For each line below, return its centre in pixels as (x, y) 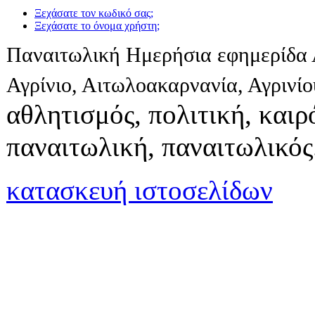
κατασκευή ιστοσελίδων (140, 191)
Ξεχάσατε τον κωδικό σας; (94, 13)
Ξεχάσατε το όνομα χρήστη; (97, 26)
